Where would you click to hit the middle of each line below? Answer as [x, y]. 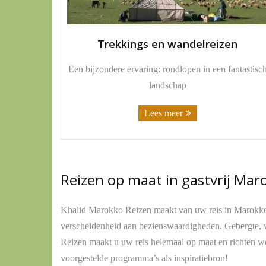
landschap [167, 85]
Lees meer [163, 113]
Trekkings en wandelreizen [168, 44]
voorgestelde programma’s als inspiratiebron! [144, 258]
